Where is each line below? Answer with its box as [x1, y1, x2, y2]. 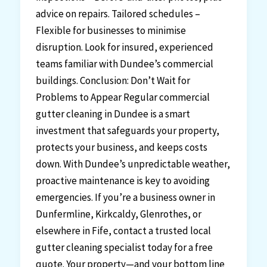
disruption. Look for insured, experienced [35, 40, 213, 54]
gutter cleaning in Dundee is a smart [35, 107, 190, 120]
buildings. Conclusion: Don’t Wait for [35, 73, 190, 87]
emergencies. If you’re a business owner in [35, 190, 215, 204]
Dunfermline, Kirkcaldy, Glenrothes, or [35, 207, 201, 221]
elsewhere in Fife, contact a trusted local [35, 223, 211, 237]
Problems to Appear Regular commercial [35, 90, 210, 104]
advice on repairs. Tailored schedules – [35, 7, 200, 20]
